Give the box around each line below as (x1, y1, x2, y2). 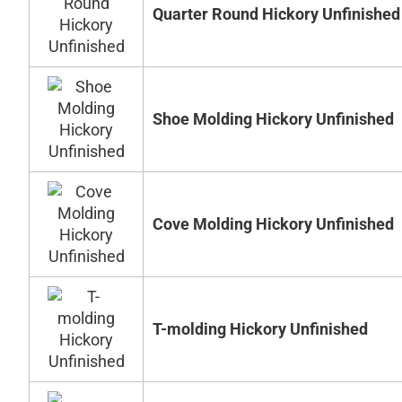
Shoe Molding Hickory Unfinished (153, 109, 394, 129)
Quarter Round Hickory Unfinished (153, 4, 400, 24)
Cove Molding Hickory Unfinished (153, 214, 394, 234)
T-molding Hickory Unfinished (153, 319, 368, 339)
